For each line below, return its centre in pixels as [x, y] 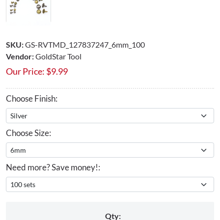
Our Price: [25, 71]
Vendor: [20, 56]
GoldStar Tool [58, 56]
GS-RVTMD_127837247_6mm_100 [85, 44]
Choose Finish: [32, 98]
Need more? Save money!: [53, 167]
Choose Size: [28, 133]
